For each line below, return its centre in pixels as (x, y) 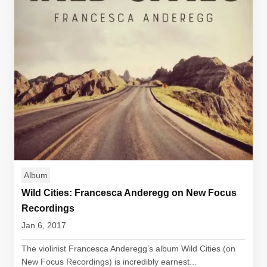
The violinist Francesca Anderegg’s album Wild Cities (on (128, 249)
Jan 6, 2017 (44, 225)
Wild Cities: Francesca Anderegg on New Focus (129, 193)
